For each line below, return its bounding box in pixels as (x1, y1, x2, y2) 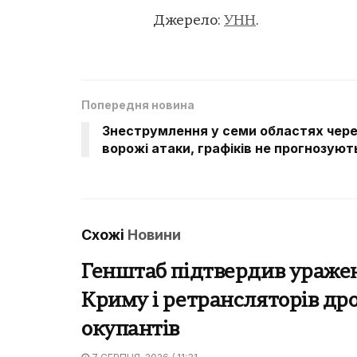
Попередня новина (81, 98, 194, 112)
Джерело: (153, 13, 224, 29)
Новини (127, 226, 181, 244)
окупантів (81, 320, 180, 341)
